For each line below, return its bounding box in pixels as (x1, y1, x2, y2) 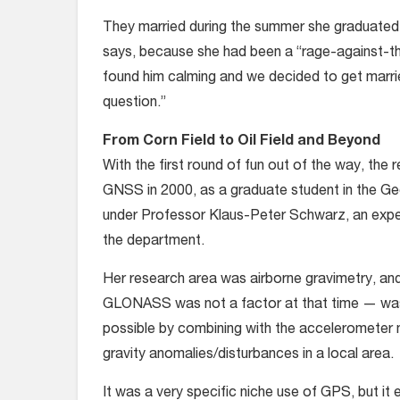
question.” (103, 96, 166, 111)
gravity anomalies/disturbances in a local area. (103, 347, 394, 362)
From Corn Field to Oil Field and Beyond (103, 134, 380, 149)
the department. (103, 234, 204, 249)
